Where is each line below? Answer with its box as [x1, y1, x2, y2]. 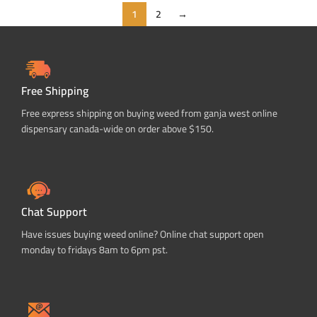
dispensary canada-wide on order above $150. [21, 120, 214, 138]
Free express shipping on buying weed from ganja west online [21, 104, 277, 122]
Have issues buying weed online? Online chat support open [21, 225, 264, 243]
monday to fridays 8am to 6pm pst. [21, 241, 168, 259]
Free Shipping [21, 80, 88, 101]
